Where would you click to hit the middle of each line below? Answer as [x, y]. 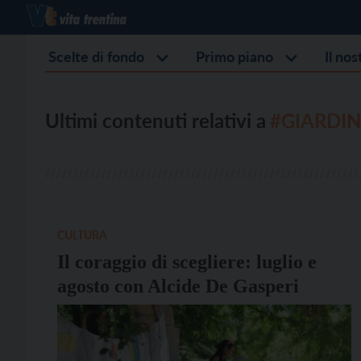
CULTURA [82, 235]
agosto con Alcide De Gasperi [178, 286]
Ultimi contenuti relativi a [156, 120]
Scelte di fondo [96, 56]
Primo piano [234, 56]
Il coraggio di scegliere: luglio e [187, 262]
